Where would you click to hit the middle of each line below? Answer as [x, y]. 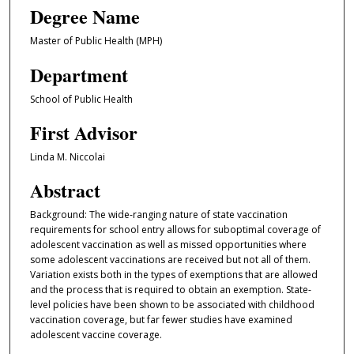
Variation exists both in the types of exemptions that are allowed [173, 275]
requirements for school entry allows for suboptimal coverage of [175, 230]
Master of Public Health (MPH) [96, 41]
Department [79, 74]
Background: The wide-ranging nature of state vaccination [158, 215]
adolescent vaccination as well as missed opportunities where [168, 245]
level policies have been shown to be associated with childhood [172, 305]
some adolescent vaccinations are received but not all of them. [170, 260]
